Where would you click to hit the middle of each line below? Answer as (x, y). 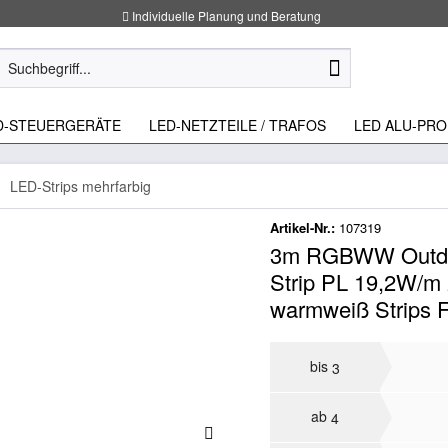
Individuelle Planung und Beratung (225, 15)
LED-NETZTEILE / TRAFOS (237, 124)
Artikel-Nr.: (305, 227)
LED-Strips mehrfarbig (80, 185)
